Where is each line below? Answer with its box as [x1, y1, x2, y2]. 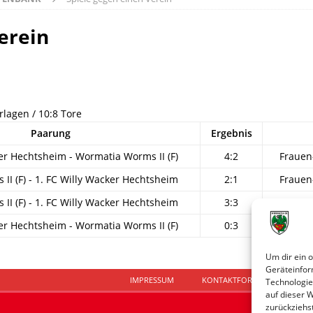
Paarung [30, 126, 71, 140]
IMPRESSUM [130, 275, 174, 285]
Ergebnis [210, 126, 252, 140]
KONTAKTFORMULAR [202, 275, 279, 285]
